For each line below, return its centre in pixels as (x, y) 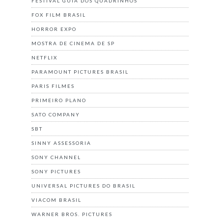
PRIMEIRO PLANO (59, 100)
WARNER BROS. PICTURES (72, 214)
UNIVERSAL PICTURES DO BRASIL (83, 185)
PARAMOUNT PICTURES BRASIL (80, 71)
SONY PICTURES (56, 171)
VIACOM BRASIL (56, 200)
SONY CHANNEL (56, 157)
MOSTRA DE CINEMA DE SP (73, 43)
